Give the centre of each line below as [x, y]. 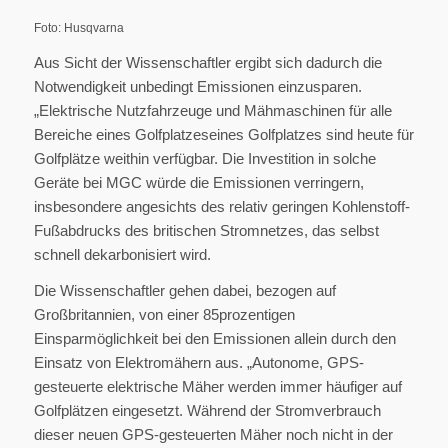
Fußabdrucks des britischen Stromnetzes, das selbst [206, 230]
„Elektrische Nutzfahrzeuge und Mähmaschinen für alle [212, 110]
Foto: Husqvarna [78, 27]
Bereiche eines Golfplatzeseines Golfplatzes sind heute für [223, 134]
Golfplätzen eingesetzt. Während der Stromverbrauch [207, 411]
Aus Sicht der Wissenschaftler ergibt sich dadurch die [207, 62]
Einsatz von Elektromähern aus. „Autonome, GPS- [198, 363]
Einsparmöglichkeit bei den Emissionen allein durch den [214, 339]
